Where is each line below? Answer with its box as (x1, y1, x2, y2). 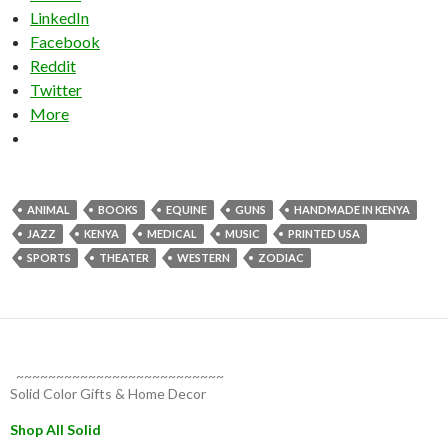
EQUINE (166, 202, 207, 216)
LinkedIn (30, 7, 89, 27)
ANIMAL (27, 202, 70, 216)
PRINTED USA (288, 226, 360, 240)
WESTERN (177, 250, 230, 264)
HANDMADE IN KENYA (294, 202, 410, 216)
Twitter (30, 79, 82, 99)
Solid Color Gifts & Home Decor (10, 384, 206, 402)
